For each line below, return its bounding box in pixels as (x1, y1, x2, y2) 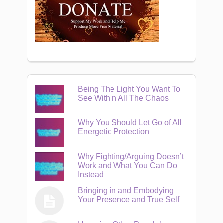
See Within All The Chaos (78, 94, 169, 102)
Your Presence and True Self (78, 195, 180, 204)
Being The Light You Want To (78, 85, 181, 93)
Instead (78, 170, 104, 179)
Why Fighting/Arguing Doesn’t (78, 152, 184, 161)
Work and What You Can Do (78, 161, 178, 170)
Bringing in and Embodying (78, 186, 174, 195)
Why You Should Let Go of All (78, 118, 182, 127)
